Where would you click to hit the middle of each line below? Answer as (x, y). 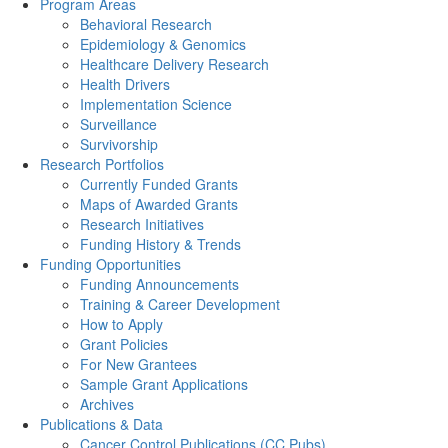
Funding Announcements (159, 284)
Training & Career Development (180, 304)
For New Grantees (138, 364)
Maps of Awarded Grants (159, 204)
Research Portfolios (102, 164)
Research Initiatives (142, 224)
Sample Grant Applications (164, 384)
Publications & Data (101, 424)
